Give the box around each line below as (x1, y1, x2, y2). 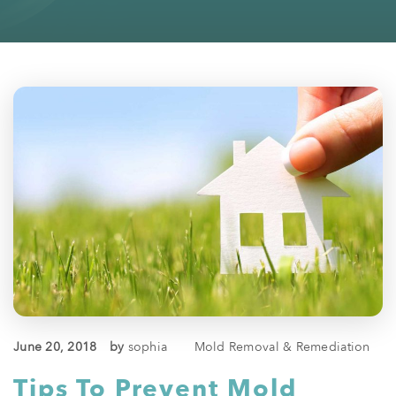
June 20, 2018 (13, 339, 97, 356)
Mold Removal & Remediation (194, 339, 370, 356)
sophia (127, 339, 168, 356)
